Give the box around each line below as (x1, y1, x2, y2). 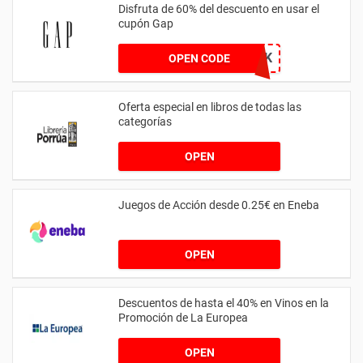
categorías (118, 114, 172, 128)
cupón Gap (118, 16, 173, 30)
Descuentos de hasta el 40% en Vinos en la (118, 296, 329, 310)
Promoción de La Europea (118, 310, 248, 324)
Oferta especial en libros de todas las (118, 100, 301, 113)
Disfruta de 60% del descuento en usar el (118, 2, 319, 15)
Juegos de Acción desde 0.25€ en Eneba (118, 198, 319, 211)
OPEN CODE (169, 51, 230, 65)
